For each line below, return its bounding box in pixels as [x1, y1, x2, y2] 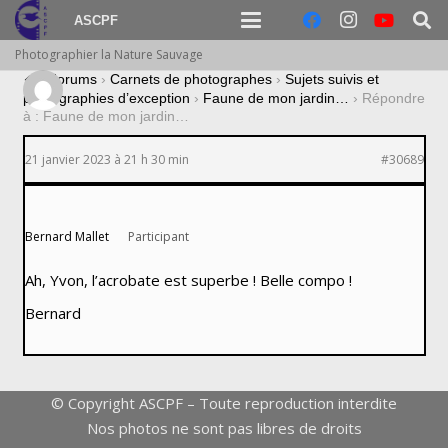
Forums [47, 71, 97, 87]
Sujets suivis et [284, 71, 379, 87]
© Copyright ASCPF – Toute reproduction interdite [51, 392, 397, 413]
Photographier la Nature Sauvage [15, 46, 203, 63]
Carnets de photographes [109, 71, 272, 87]
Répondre [361, 90, 425, 107]
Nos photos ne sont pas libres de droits [86, 417, 362, 438]
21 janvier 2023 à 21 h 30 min [24, 151, 189, 169]
